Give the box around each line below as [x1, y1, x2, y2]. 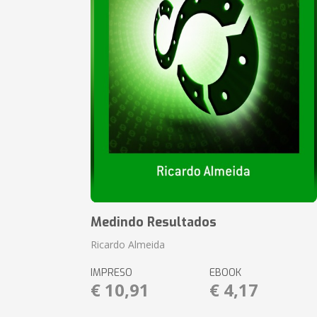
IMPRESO [91, 266, 133, 279]
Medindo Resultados [91, 214, 217, 231]
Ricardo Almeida [91, 238, 166, 251]
